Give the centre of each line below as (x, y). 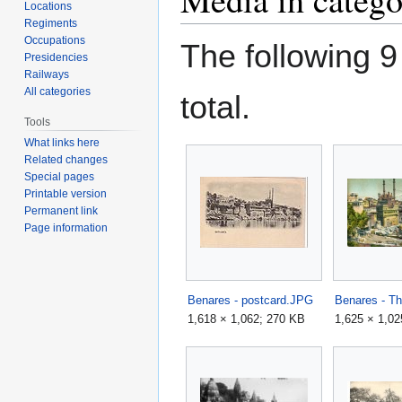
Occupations (55, 40)
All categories (58, 91)
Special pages (60, 177)
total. (215, 107)
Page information (66, 228)
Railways (47, 74)
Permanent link (61, 211)
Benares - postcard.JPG (250, 300)
